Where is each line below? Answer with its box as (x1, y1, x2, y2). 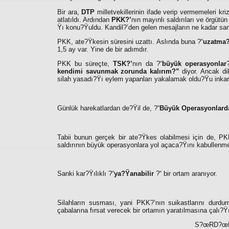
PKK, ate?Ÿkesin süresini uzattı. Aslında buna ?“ (57, 37, 203, 45)
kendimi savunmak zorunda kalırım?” (57, 67, 179, 76)
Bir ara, (57, 8, 82, 16)
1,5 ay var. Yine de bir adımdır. (57, 45, 148, 53)
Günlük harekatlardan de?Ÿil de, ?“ (57, 104, 159, 112)
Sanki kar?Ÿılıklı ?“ (57, 170, 114, 178)
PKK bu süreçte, (57, 60, 113, 68)
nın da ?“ (132, 60, 162, 68)
